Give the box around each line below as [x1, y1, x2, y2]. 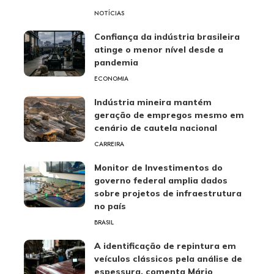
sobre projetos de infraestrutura [94, 188, 242, 199]
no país [94, 201, 126, 212]
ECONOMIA [94, 74, 128, 83]
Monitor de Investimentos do [94, 162, 223, 173]
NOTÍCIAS [94, 9, 124, 18]
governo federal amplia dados [94, 175, 228, 186]
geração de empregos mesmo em [94, 109, 244, 120]
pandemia [94, 57, 138, 68]
